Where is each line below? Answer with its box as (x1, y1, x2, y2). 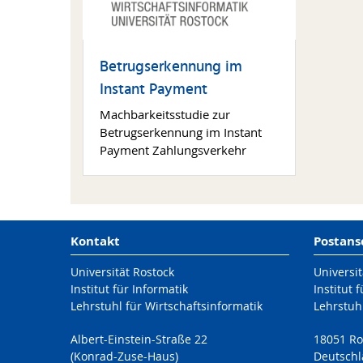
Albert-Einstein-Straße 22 (70, 331, 207, 347)
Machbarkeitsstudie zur (100, 105, 230, 122)
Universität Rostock (70, 263, 174, 280)
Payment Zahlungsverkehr (100, 141, 246, 158)
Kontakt (70, 232, 120, 250)
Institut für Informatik (70, 280, 188, 297)
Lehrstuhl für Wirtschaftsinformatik (70, 297, 263, 314)
